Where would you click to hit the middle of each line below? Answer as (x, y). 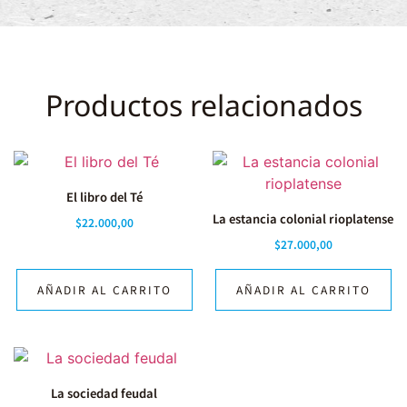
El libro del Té (104, 196)
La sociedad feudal (104, 392)
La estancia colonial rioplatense (303, 218)
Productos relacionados (203, 105)
